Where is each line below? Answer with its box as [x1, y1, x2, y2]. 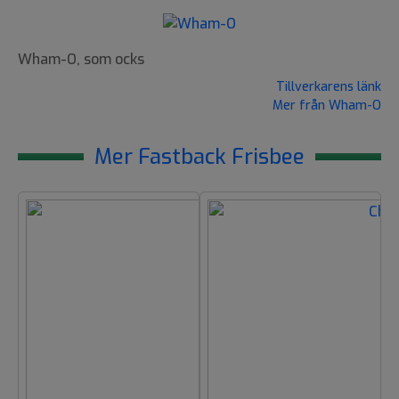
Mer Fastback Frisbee [94, 142, 305, 172]
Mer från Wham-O [273, 97, 381, 115]
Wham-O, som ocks [18, 50, 144, 69]
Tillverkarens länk [276, 78, 381, 96]
